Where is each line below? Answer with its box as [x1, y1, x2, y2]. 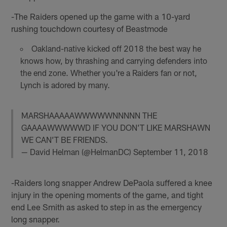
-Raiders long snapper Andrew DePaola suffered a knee [11, 177, 213, 188]
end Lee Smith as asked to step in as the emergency [11, 202, 202, 212]
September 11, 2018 [133, 147, 209, 157]
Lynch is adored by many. [20, 80, 110, 90]
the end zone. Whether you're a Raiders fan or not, [20, 67, 197, 78]
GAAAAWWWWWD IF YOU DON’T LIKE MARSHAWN [21, 123, 211, 133]
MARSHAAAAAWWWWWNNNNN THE [21, 110, 158, 121]
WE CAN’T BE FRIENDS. [21, 135, 108, 145]
